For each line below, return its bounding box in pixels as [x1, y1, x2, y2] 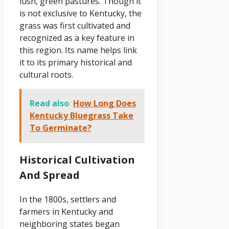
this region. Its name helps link [19, 44, 137, 56]
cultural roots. [19, 68, 73, 80]
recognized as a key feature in [19, 32, 134, 43]
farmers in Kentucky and [19, 205, 113, 217]
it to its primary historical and [19, 56, 132, 68]
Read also [30, 97, 69, 109]
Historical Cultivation [19, 152, 135, 167]
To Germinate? [30, 122, 91, 133]
